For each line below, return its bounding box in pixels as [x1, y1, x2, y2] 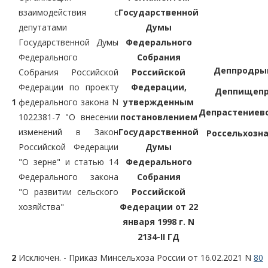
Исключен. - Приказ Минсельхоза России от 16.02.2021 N [19, 251, 254, 263]
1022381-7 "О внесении [19, 111, 118, 123]
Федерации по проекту [19, 81, 118, 93]
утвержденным [123, 96, 194, 108]
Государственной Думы [19, 36, 118, 48]
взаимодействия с [19, 6, 118, 18]
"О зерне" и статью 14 [19, 156, 118, 167]
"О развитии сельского [19, 185, 118, 197]
